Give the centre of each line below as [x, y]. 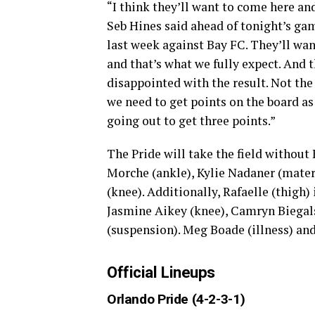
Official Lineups [161, 272]
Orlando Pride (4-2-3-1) [176, 300]
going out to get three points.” [191, 121]
